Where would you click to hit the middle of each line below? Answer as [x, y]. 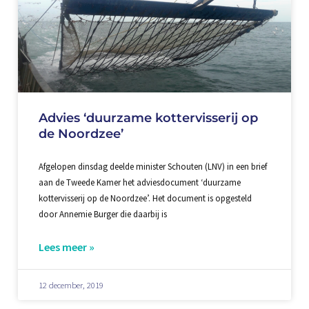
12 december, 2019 [71, 285]
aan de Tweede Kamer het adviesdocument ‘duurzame [139, 182]
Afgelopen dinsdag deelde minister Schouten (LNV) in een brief [152, 167]
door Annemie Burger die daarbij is [102, 214]
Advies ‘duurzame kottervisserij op [148, 118]
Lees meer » [66, 247]
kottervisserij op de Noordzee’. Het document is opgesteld [145, 198]
